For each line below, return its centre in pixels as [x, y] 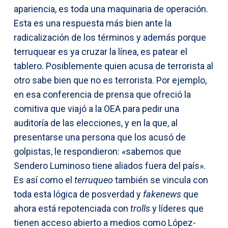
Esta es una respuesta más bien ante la [93, 23]
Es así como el [44, 180]
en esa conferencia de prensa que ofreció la [102, 94]
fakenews [162, 194]
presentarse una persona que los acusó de [100, 137]
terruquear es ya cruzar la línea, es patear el [101, 51]
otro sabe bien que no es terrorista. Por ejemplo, [110, 80]
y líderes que [177, 208]
